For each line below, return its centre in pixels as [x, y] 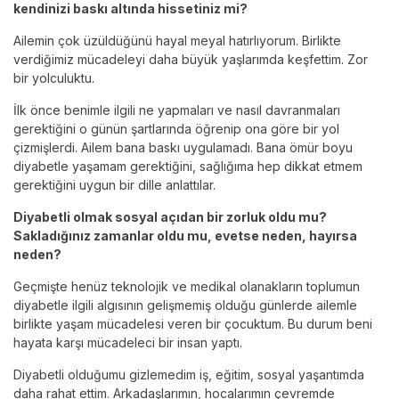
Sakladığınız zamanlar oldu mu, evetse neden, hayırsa [185, 236]
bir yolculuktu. [54, 78]
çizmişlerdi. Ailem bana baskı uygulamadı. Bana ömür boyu [183, 148]
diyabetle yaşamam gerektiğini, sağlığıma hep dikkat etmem [188, 167]
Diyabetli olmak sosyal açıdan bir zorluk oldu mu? [170, 217]
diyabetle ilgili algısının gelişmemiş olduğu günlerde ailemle [185, 305]
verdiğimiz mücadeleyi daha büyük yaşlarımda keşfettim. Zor [191, 60]
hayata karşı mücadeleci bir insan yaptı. [128, 343]
